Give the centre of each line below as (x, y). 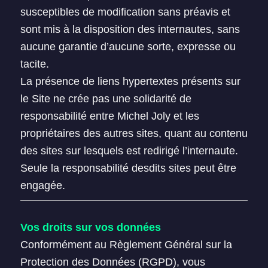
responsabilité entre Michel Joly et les (109, 116)
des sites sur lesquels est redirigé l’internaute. (129, 151)
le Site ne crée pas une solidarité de (106, 99)
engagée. (42, 185)
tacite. (34, 64)
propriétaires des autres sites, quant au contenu (134, 133)
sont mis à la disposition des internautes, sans (130, 29)
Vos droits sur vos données (90, 227)
